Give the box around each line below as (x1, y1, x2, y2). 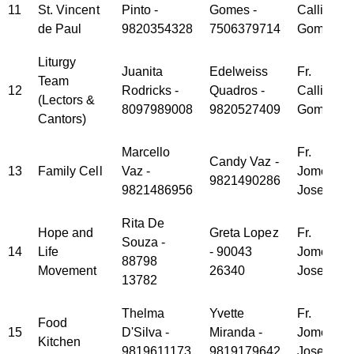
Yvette (209, 307, 245, 321)
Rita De (121, 217, 165, 231)
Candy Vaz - (209, 155, 279, 169)
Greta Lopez (209, 226, 279, 240)
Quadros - (209, 84, 265, 98)
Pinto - (121, 3, 159, 17)
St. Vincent (37, 3, 100, 17)
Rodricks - (121, 84, 179, 98)
